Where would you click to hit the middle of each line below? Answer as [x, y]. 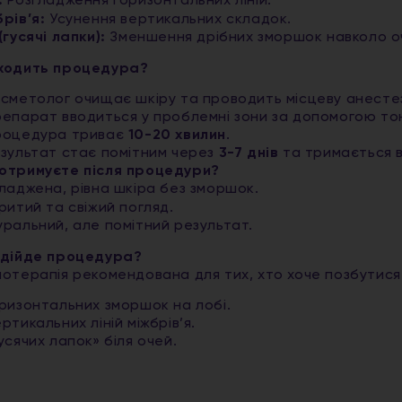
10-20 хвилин [177, 136]
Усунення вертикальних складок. [169, 20]
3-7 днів [249, 154]
